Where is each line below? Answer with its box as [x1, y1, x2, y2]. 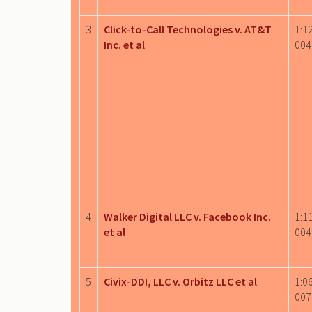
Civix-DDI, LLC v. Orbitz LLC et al [104, 274, 257, 288]
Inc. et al [104, 37, 145, 52]
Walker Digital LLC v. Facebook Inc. [104, 209, 271, 224]
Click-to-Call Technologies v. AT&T [104, 22, 272, 36]
